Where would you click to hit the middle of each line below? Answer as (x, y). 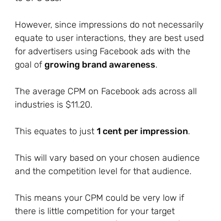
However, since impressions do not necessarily (109, 25)
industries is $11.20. (54, 105)
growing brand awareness (100, 65)
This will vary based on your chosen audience (107, 158)
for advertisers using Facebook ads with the (103, 51)
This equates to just (56, 131)
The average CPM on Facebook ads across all (106, 91)
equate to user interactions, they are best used (109, 38)
